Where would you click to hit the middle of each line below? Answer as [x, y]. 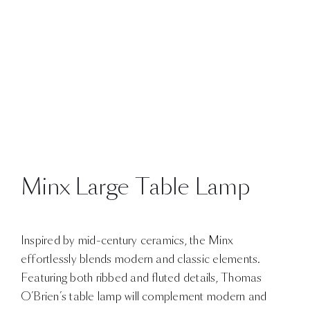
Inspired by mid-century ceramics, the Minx [127, 240]
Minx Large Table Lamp [135, 187]
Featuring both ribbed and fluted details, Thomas [142, 278]
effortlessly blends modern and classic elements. [141, 259]
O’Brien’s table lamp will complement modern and [144, 297]
